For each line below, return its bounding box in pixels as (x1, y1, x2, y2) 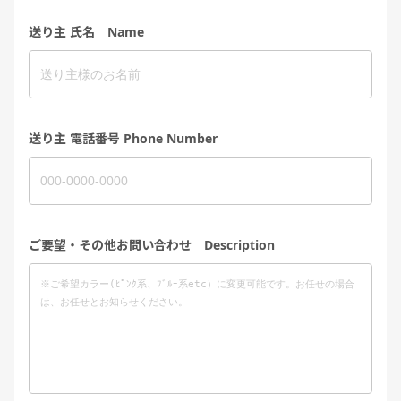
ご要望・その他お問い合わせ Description (29, 236, 275, 254)
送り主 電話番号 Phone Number (29, 130, 218, 148)
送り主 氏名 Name (29, 23, 144, 41)
